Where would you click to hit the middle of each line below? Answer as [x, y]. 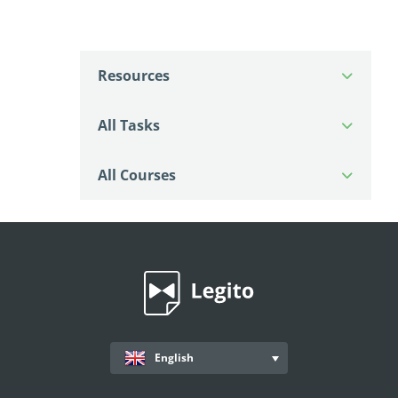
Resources [133, 76]
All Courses [136, 175]
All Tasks [128, 125]
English [174, 358]
